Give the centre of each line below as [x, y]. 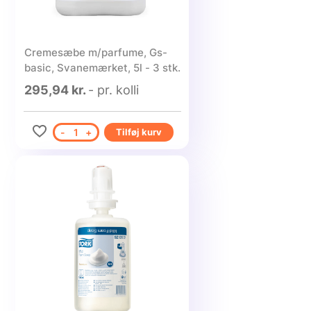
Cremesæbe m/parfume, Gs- [95, 52]
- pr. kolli [113, 90]
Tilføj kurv [138, 132]
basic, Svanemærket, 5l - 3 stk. [102, 68]
